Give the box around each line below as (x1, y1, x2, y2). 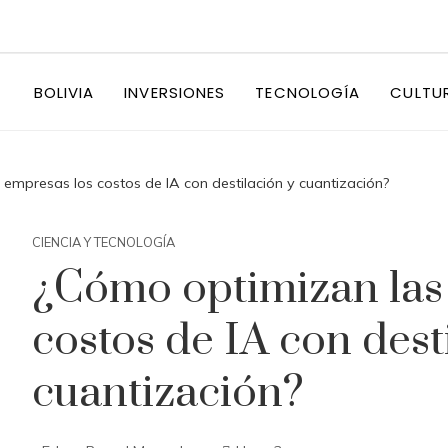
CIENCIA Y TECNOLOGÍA (32, 234, 175, 250)
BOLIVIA (33, 81, 95, 103)
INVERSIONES (124, 81, 226, 103)
